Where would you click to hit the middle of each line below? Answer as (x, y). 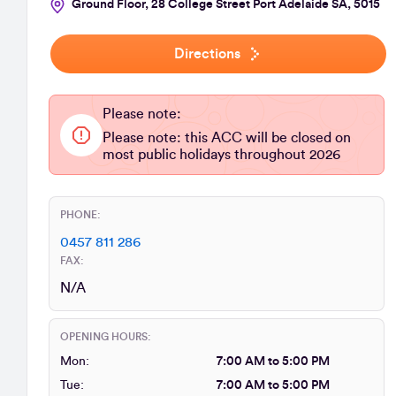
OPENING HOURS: (106, 337)
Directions (207, 54)
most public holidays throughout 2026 (221, 155)
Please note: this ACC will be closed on (227, 138)
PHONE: (80, 215)
